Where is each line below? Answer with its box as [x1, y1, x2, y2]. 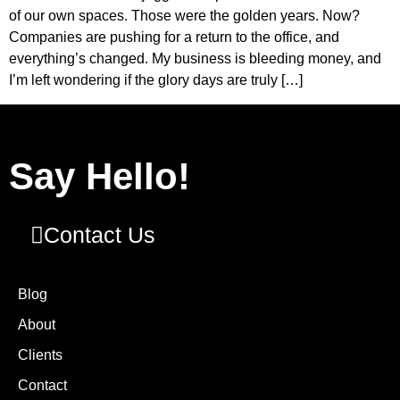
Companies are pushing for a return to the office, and [9, 29, 339, 46]
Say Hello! [9, 154, 190, 197]
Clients [18, 346, 62, 362]
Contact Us [44, 221, 155, 247]
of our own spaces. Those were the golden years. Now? [9, 8, 360, 24]
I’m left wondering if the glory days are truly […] [9, 72, 303, 88]
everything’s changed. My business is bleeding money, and [9, 51, 381, 67]
